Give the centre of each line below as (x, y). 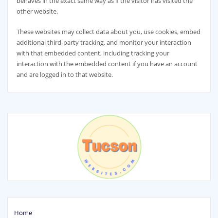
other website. (37, 11)
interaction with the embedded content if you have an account (107, 64)
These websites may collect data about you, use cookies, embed (108, 32)
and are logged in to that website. (64, 75)
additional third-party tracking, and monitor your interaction (104, 43)
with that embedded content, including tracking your (93, 53)
